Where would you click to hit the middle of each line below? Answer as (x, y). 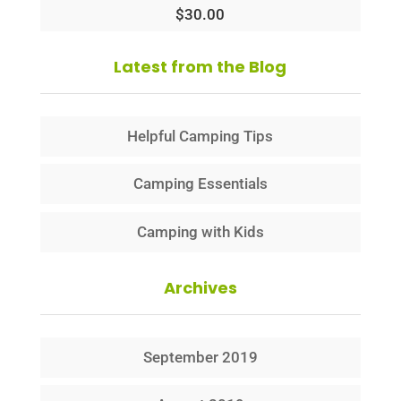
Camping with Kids (200, 231)
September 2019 (200, 357)
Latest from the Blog (200, 66)
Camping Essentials (200, 184)
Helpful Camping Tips (200, 136)
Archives (200, 287)
